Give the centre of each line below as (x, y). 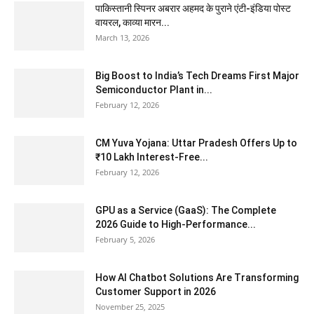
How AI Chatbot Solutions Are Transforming (197, 278)
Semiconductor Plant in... (154, 90)
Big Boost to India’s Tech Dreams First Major (197, 76)
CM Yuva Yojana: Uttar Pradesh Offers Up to (196, 143)
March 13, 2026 (122, 37)
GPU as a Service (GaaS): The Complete (186, 210)
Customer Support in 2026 (156, 292)
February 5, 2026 (125, 239)
